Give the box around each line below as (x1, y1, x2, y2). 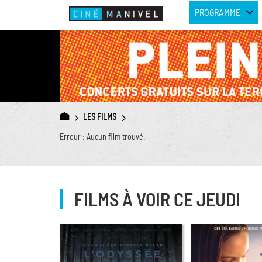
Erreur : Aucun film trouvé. (60, 132, 145, 142)
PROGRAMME (195, 6, 240, 18)
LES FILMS (83, 112, 116, 122)
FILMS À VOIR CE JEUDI (74, 188, 240, 211)
